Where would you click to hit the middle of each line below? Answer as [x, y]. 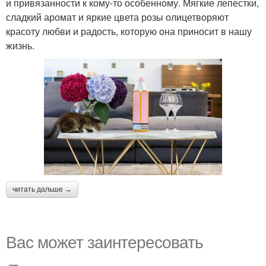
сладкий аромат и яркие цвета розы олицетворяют [117, 17]
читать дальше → [42, 190]
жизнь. [20, 46]
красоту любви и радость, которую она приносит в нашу [129, 31]
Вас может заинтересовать [104, 241]
